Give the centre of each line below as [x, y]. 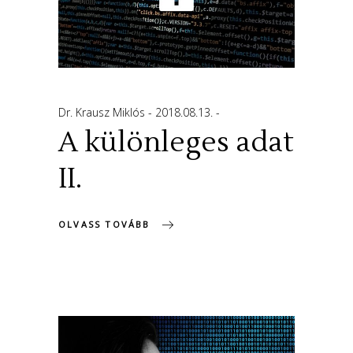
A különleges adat [176, 142]
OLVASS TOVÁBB [104, 225]
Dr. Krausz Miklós [103, 112]
